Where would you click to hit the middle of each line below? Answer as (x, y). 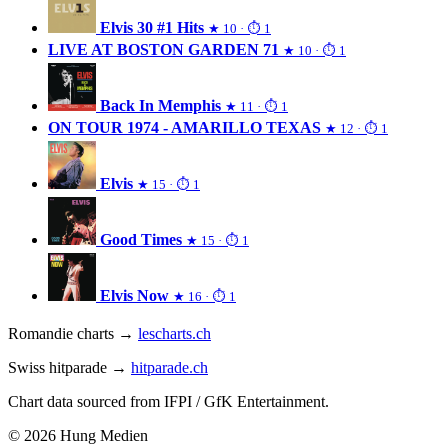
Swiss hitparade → (69, 368)
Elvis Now (134, 296)
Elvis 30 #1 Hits (152, 28)
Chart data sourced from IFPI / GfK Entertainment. (168, 402)
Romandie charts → (73, 334)
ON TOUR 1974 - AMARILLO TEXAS (184, 128)
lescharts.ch (174, 334)
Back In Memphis (160, 106)
